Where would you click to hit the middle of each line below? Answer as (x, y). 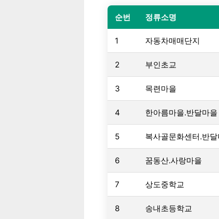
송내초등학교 (169, 208)
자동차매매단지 (173, 40)
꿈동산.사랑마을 (174, 160)
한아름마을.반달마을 (181, 112)
